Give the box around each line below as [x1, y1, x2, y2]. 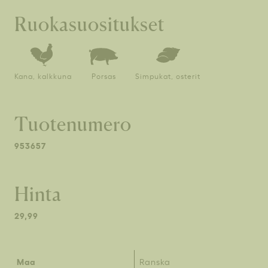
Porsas [91, 71, 116, 81]
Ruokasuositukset [14, 13, 165, 36]
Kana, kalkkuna [14, 71, 72, 81]
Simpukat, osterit [135, 71, 200, 81]
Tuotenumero [14, 112, 132, 136]
